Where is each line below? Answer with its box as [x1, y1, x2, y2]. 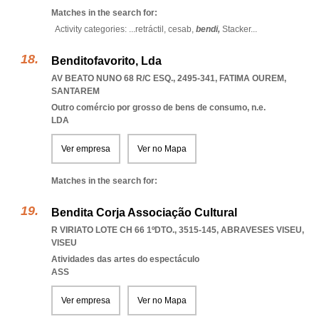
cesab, [168, 24, 196, 34]
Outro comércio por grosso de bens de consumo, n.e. [51, 103, 266, 113]
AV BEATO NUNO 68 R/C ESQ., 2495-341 [51, 73, 215, 83]
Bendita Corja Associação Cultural [51, 206, 237, 219]
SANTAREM [51, 86, 100, 96]
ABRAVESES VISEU [221, 225, 302, 235]
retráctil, [135, 24, 168, 34]
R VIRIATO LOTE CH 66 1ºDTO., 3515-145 [51, 225, 216, 235]
